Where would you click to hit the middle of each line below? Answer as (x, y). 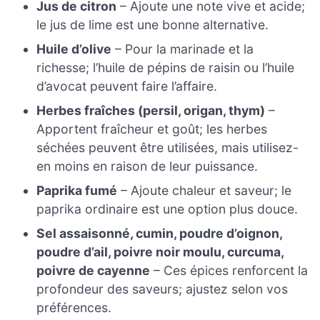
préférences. (74, 308)
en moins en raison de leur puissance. (147, 166)
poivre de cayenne (94, 271)
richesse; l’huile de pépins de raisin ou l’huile (166, 68)
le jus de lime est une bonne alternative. (153, 25)
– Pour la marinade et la (183, 49)
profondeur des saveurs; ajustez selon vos (162, 289)
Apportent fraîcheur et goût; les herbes (152, 129)
